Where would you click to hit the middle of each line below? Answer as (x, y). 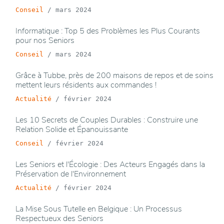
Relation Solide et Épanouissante (72, 130)
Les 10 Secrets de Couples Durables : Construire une (107, 120)
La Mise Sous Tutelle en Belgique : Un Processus (99, 209)
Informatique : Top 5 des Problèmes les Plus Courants (108, 31)
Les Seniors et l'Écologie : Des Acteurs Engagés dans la (110, 165)
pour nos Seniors (45, 41)
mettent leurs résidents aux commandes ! (86, 85)
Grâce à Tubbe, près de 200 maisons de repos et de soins (114, 76)
